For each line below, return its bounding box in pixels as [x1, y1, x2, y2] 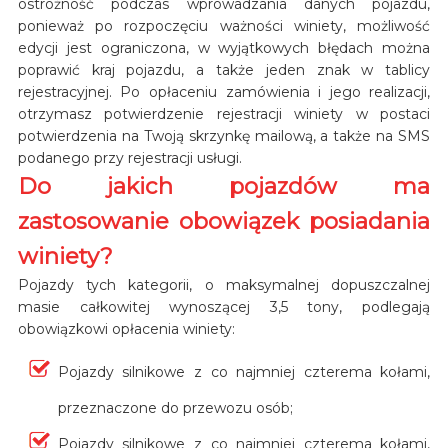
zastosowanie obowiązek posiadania [17, 206, 431, 235]
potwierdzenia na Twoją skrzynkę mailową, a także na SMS [17, 126, 431, 145]
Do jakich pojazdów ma [17, 171, 431, 200]
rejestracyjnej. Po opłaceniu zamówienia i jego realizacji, [17, 82, 431, 101]
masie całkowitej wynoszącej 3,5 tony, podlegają [17, 297, 431, 316]
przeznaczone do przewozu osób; [57, 398, 293, 417]
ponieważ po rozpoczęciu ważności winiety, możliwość [17, 16, 431, 35]
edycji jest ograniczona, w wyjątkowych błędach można [17, 38, 431, 57]
